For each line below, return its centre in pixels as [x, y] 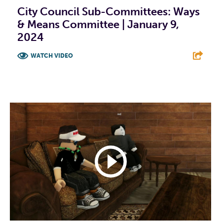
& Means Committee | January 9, [98, 24]
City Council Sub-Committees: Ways [109, 11]
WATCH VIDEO [52, 55]
